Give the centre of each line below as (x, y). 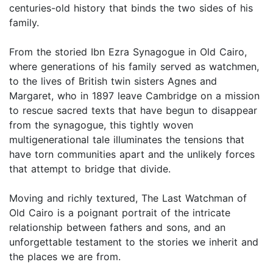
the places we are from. (65, 257)
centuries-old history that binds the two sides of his (131, 8)
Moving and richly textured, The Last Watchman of (128, 198)
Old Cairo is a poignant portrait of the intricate (120, 213)
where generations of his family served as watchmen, (134, 67)
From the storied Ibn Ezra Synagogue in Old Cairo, (128, 52)
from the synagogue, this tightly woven (101, 125)
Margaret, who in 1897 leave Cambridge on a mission (134, 96)
